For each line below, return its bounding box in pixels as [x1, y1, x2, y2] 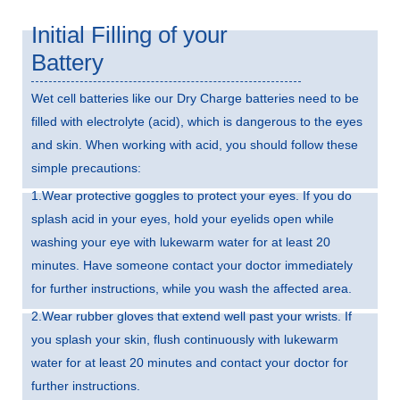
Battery [31, 48, 104, 76]
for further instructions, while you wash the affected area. [31, 280, 352, 296]
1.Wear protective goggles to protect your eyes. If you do [31, 187, 352, 203]
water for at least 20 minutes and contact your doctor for [31, 354, 348, 370]
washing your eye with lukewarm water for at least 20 [31, 234, 330, 249]
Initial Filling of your [31, 21, 228, 48]
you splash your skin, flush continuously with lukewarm [31, 331, 338, 346]
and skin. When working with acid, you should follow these [31, 137, 358, 152]
